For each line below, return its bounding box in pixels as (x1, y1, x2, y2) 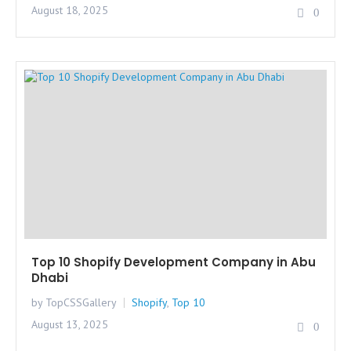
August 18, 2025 (31, 2, 108, 17)
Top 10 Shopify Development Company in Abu (31, 254, 316, 271)
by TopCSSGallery (31, 295, 117, 310)
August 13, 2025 (31, 317, 108, 332)
